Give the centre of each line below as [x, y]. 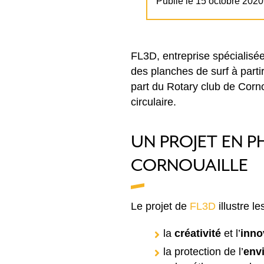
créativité [199, 233]
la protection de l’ [203, 252]
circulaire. [154, 102]
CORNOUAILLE [189, 165]
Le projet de [160, 206]
